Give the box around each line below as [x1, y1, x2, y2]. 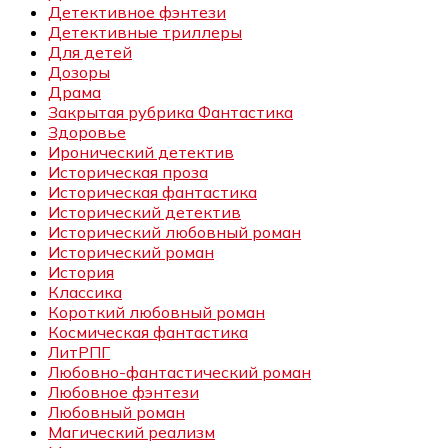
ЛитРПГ [48, 342, 110, 363]
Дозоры [48, 62, 110, 83]
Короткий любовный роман [48, 302, 265, 323]
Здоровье [48, 122, 126, 143]
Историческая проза [48, 162, 208, 183]
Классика [48, 282, 122, 303]
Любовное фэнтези [48, 382, 199, 403]
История [48, 262, 114, 283]
